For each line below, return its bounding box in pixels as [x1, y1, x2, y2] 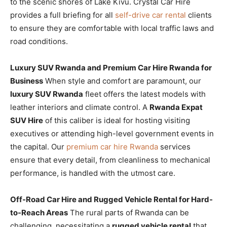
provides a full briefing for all [10, 10, 115, 20]
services [158, 141, 191, 152]
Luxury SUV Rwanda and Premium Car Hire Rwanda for [10, 62, 212, 72]
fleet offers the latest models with [83, 89, 206, 99]
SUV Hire [10, 115, 43, 125]
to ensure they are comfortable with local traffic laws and [10, 23, 214, 33]
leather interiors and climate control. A [10, 102, 149, 112]
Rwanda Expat [149, 102, 203, 112]
